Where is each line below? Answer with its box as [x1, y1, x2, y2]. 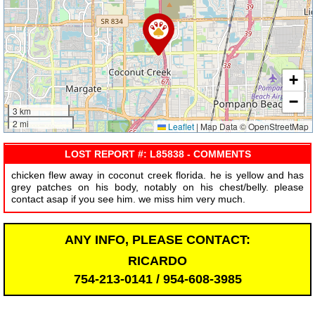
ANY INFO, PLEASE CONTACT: [65, 232, 250, 247]
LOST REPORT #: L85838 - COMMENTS [64, 148, 251, 160]
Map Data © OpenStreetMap [198, 120, 309, 133]
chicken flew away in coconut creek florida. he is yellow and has [11, 169, 304, 181]
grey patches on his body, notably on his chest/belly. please [11, 181, 304, 193]
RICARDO [128, 253, 187, 268]
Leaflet [166, 120, 195, 133]
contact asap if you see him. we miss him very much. [11, 193, 245, 205]
